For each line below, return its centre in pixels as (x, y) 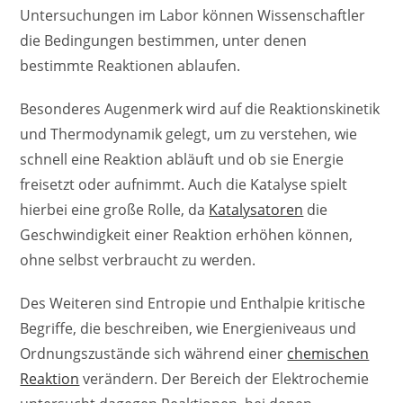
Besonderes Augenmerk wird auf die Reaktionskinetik (200, 109)
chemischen (328, 354)
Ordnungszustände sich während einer (154, 354)
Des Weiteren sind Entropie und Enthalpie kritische (193, 304)
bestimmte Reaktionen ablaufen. (130, 66)
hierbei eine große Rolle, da (115, 210)
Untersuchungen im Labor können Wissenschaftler (193, 16)
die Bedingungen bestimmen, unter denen (164, 41)
